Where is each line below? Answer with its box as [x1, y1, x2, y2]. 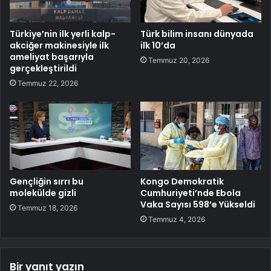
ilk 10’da [140, 39, 175, 52]
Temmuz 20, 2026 [148, 56, 209, 65]
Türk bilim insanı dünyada [140, 28, 253, 41]
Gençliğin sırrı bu [10, 175, 83, 188]
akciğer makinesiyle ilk [10, 39, 109, 52]
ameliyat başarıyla [10, 51, 94, 64]
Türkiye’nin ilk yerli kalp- [10, 28, 116, 41]
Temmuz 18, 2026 [18, 203, 77, 213]
